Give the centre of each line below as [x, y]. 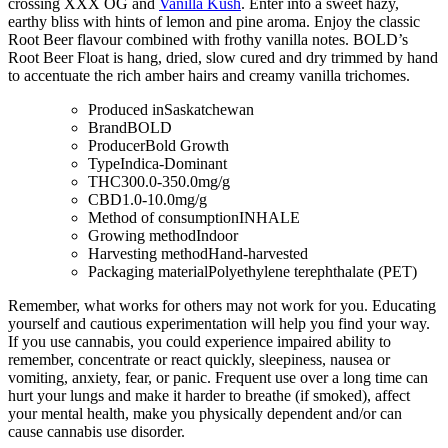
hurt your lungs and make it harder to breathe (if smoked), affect [209, 395]
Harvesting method [148, 253]
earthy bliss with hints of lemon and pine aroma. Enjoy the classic [214, 21]
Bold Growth [187, 145]
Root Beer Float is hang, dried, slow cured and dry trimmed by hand [223, 57]
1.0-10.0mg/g [164, 199]
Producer [116, 145]
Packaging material [148, 271]
